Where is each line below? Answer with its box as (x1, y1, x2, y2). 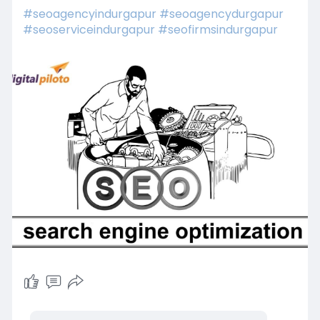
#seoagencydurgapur (159, 5, 284, 22)
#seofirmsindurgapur (157, 21, 278, 38)
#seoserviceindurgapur (22, 21, 155, 38)
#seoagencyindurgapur (22, 5, 156, 22)
